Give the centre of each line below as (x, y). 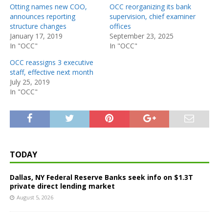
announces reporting (43, 16)
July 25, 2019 (30, 82)
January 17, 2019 (36, 36)
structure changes (38, 26)
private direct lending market (62, 186)
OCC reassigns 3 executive (52, 62)
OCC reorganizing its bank (150, 6)
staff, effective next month (52, 72)
